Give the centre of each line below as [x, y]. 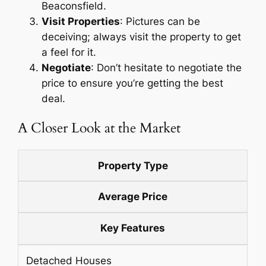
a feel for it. [69, 52]
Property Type [133, 165]
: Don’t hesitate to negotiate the [167, 67]
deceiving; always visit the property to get [142, 37]
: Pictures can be [160, 21]
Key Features [133, 228]
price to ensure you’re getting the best [133, 83]
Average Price [133, 197]
